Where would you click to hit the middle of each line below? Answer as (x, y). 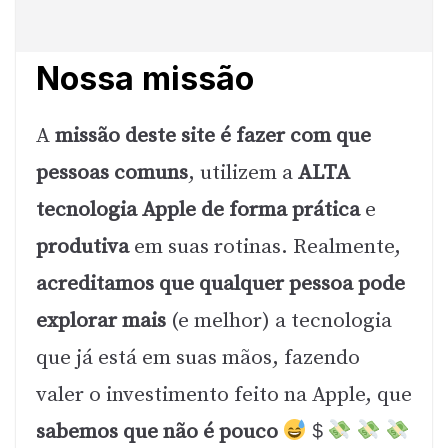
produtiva (82, 247)
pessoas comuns (112, 173)
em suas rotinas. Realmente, (265, 247)
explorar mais (101, 321)
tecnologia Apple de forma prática (198, 210)
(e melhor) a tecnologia (279, 321)
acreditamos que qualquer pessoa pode (220, 284)
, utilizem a (243, 173)
